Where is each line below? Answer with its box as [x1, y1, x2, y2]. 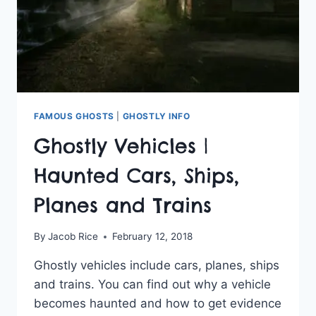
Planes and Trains [34, 192, 212, 217]
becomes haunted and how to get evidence [34, 296, 281, 311]
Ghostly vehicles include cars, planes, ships [34, 258, 279, 273]
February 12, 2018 [112, 231, 193, 243]
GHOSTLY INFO [122, 110, 190, 121]
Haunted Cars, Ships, [34, 162, 239, 188]
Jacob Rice [48, 231, 99, 243]
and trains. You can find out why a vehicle [34, 277, 271, 292]
